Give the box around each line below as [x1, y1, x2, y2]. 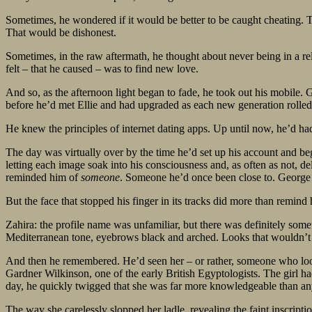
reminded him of [6, 171, 81, 184]
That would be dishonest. [6, 26, 116, 39]
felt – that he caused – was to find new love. [6, 63, 198, 75]
